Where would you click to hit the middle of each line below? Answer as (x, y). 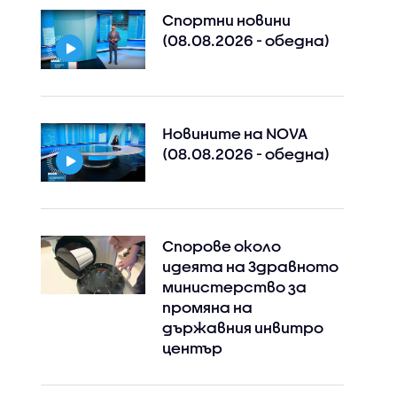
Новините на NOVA (234, 133)
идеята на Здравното (250, 266)
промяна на (207, 307)
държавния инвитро (242, 327)
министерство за (234, 286)
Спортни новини (226, 20)
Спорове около (221, 245)
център (192, 347)
